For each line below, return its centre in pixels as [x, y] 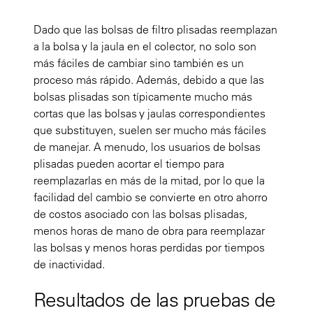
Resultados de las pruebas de [155, 299]
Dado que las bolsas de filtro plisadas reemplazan [155, 29]
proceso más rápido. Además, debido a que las [149, 79]
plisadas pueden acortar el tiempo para [129, 163]
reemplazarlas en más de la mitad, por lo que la [149, 180]
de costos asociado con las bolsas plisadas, [140, 213]
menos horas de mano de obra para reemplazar [149, 230]
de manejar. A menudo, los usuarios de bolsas [147, 146]
